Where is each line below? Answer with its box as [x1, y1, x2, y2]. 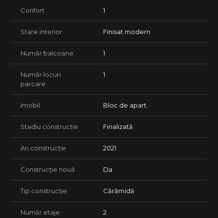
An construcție [20, 144, 66, 152]
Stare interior [20, 28, 62, 36]
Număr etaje [20, 208, 60, 217]
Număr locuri [20, 71, 61, 79]
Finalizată [103, 123, 133, 131]
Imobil [20, 101, 40, 109]
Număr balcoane [20, 49, 73, 57]
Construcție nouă [20, 165, 75, 174]
